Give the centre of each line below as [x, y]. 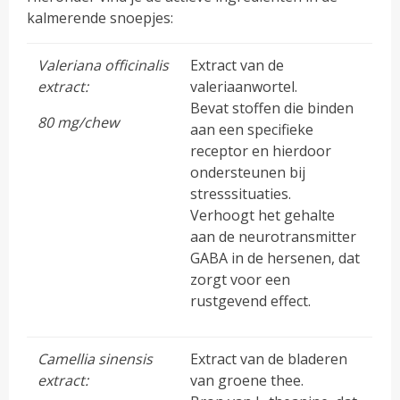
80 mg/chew [79, 122]
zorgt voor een [241, 279]
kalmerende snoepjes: [100, 17]
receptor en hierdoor [261, 150]
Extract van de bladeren [269, 358]
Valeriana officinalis [104, 65]
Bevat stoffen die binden [272, 108]
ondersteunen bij [248, 172]
